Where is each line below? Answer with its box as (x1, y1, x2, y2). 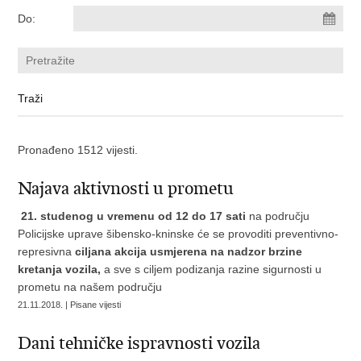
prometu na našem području (18, 280, 163, 293)
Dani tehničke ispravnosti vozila (18, 333, 261, 354)
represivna (18, 245, 76, 258)
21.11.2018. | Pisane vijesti (18, 300, 122, 309)
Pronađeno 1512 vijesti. (18, 143, 139, 156)
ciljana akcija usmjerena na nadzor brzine (75, 245, 303, 258)
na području (249, 210, 310, 222)
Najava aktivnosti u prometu (18, 178, 234, 199)
